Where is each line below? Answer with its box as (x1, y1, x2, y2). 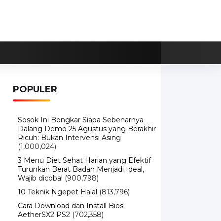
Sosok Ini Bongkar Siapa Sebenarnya (18, 115, 144, 124)
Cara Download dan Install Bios (18, 201, 123, 210)
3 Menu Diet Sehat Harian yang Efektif (18, 156, 151, 165)
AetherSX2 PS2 (18, 210, 70, 219)
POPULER (13, 84, 57, 95)
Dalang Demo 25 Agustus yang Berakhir (18, 124, 156, 133)
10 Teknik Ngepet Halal (18, 187, 97, 196)
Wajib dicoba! (18, 174, 63, 183)
